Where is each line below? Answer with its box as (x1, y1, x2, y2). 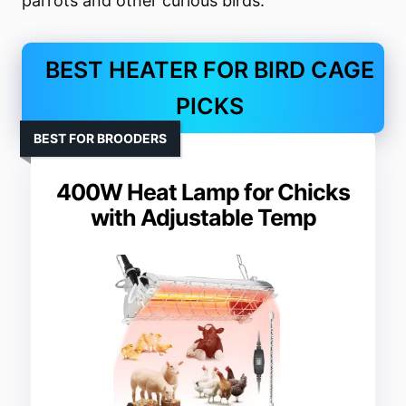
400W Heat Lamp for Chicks (56, 179, 350, 207)
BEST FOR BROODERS (34, 130, 168, 147)
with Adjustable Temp (90, 204, 316, 232)
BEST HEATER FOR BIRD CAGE (45, 56, 374, 84)
